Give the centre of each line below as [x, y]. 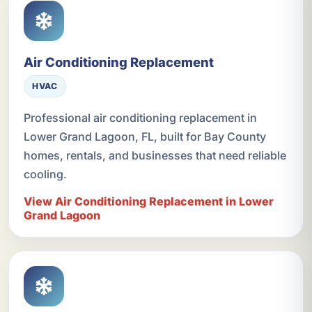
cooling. [45, 174]
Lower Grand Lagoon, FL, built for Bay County [145, 136]
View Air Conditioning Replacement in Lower [148, 201]
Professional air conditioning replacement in [140, 117]
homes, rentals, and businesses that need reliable [155, 155]
